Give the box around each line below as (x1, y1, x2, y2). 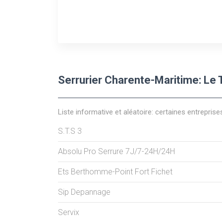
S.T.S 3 (58, 126, 82, 136)
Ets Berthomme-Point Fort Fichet (58, 166, 172, 176)
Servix (58, 207, 79, 217)
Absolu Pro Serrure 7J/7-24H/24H (58, 146, 175, 156)
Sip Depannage (58, 187, 111, 197)
